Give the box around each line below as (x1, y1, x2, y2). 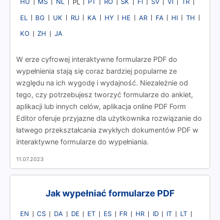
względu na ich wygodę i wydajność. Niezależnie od (16, 79, 188, 87)
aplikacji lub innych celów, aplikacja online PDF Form (16, 102, 186, 111)
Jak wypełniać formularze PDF (45, 188, 175, 199)
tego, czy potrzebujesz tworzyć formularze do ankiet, (16, 90, 193, 99)
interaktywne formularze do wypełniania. (16, 137, 149, 146)
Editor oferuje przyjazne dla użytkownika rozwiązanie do (16, 114, 202, 123)
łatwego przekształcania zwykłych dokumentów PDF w (16, 126, 198, 135)
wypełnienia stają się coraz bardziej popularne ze (16, 67, 177, 76)
